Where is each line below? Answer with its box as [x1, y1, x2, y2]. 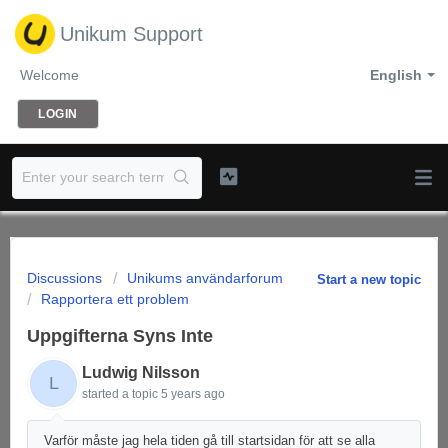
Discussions [27, 270, 102, 286]
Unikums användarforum [127, 270, 283, 286]
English [370, 67, 422, 83]
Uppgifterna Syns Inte [27, 326, 213, 346]
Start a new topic [317, 272, 421, 287]
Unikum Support [60, 23, 203, 45]
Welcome [20, 67, 79, 83]
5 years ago [161, 387, 225, 401]
